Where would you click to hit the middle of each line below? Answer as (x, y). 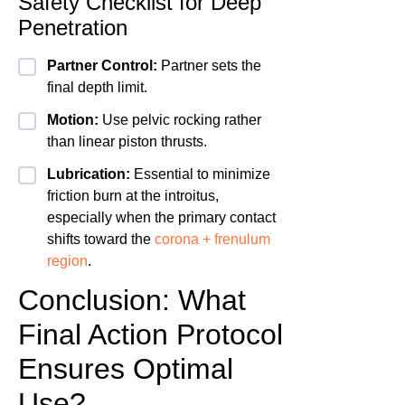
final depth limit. (97, 88)
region (67, 261)
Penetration (73, 28)
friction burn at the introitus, (133, 196)
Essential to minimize (200, 174)
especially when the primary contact (161, 218)
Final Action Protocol (151, 335)
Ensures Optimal (126, 369)
